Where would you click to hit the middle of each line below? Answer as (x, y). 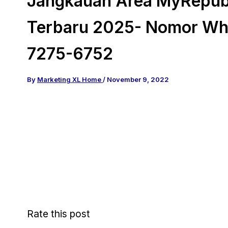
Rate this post (59, 213)
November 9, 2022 (138, 79)
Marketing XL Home (70, 79)
